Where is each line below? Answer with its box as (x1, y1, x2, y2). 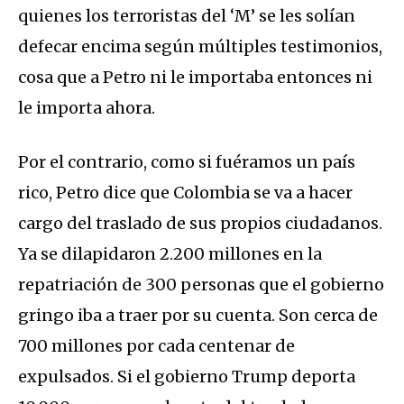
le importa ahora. (18, 96, 155, 118)
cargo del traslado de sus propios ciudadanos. (18, 212, 382, 234)
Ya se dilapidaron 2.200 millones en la (18, 243, 322, 264)
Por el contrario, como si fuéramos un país (18, 151, 355, 172)
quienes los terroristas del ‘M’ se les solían (18, 5, 355, 26)
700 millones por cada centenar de (18, 335, 295, 356)
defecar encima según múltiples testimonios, (18, 35, 382, 57)
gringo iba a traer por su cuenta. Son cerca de (18, 304, 378, 326)
